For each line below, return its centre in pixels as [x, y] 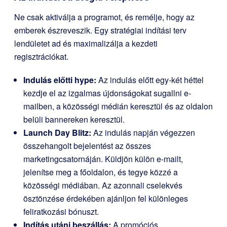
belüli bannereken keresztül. [74, 120]
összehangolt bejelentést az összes [87, 146]
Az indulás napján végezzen [143, 133]
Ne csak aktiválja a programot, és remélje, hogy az [104, 17]
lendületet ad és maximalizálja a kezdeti [86, 44]
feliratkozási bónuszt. [61, 212]
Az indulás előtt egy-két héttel [150, 80]
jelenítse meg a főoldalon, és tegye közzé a [101, 172]
